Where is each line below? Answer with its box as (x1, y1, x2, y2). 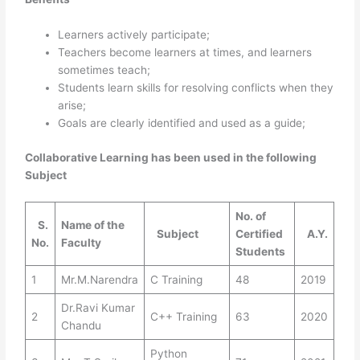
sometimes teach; (58, 63, 151, 77)
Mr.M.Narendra (60, 272, 138, 286)
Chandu (60, 318, 101, 332)
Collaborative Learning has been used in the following (25, 150, 317, 164)
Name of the (60, 218, 125, 231)
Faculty (60, 235, 101, 249)
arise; (58, 99, 87, 112)
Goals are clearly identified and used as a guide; (58, 117, 306, 130)
